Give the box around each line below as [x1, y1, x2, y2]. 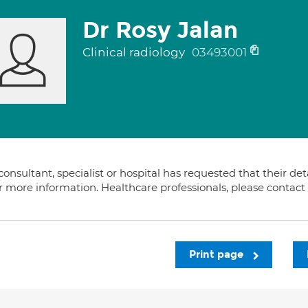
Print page [189, 248, 246, 261]
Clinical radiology [82, 45, 188, 59]
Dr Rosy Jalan [82, 16, 238, 44]
